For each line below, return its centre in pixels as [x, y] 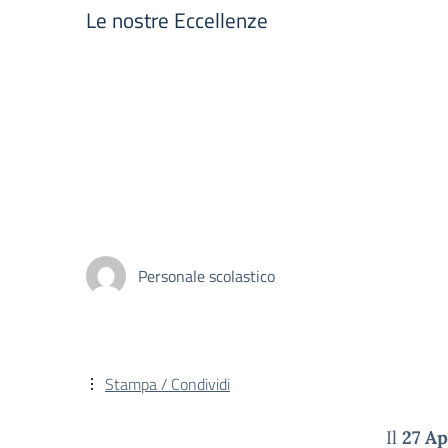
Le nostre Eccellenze [177, 20]
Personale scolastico [206, 275]
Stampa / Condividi [167, 384]
